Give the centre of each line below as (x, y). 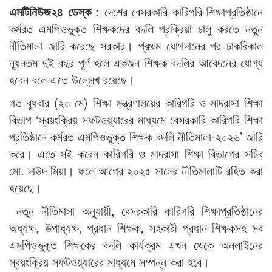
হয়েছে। (25, 188)
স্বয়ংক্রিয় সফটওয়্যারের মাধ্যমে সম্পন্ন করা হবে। (109, 262)
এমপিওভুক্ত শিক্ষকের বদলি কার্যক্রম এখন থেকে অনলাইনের (136, 245)
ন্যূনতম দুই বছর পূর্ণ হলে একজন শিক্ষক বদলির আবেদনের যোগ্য (136, 63)
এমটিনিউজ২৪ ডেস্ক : (57, 12)
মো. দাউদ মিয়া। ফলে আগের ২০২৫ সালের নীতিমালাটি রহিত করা (136, 171)
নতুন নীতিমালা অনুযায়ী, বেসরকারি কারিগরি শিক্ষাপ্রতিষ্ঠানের (136, 211)
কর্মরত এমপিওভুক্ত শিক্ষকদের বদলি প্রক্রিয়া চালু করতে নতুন (136, 29)
